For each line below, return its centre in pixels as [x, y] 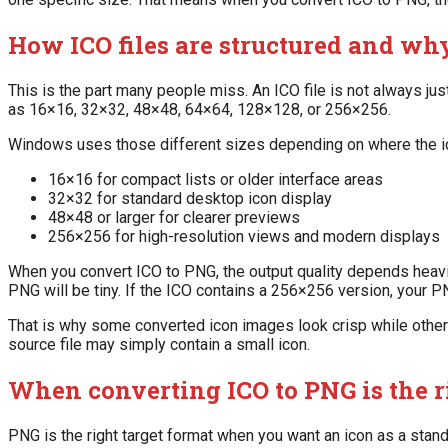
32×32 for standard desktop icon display [190, 199]
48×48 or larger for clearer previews [174, 218]
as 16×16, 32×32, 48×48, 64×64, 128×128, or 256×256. [199, 110]
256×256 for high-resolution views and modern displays [244, 237]
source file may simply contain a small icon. [159, 345]
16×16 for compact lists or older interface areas [215, 180]
